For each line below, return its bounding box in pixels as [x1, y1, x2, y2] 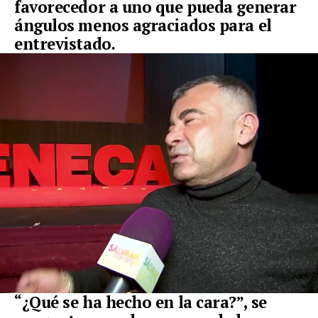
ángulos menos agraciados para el [14, 15, 272, 36]
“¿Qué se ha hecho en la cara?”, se [14, 292, 267, 313]
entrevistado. [14, 33, 116, 55]
